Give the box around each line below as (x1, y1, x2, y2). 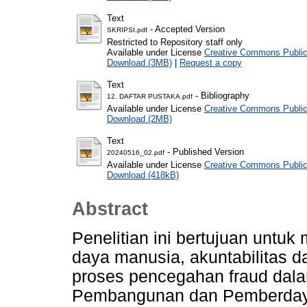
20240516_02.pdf (107, 148, 164, 156)
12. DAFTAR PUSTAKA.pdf (107, 92, 193, 100)
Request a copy (180, 57, 242, 68)
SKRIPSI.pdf (107, 25, 147, 34)
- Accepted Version (147, 23, 225, 34)
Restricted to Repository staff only (107, 36, 243, 47)
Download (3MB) (107, 57, 172, 68)
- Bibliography (193, 90, 249, 101)
